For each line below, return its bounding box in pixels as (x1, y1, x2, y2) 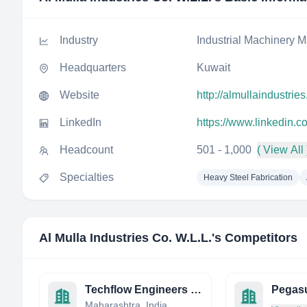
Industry (60, 34, 98, 46)
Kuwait (197, 62, 230, 73)
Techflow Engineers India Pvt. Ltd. (191, 284, 201, 295)
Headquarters (60, 62, 126, 73)
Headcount (60, 144, 113, 156)
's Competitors (212, 231, 297, 245)
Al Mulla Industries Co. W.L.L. (39, 231, 212, 245)
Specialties (60, 171, 114, 183)
